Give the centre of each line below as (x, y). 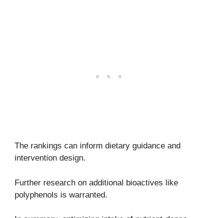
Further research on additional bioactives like (96, 182)
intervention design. (50, 158)
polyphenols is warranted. (61, 195)
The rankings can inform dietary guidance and (98, 146)
